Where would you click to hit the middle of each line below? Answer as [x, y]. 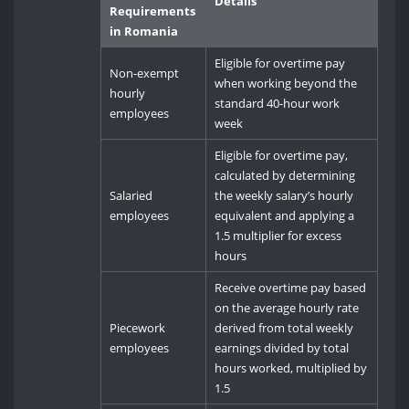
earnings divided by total [282, 347]
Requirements [153, 10]
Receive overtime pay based [291, 287]
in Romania [144, 31]
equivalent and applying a [285, 215]
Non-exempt [145, 73]
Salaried [131, 195]
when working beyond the [286, 83]
